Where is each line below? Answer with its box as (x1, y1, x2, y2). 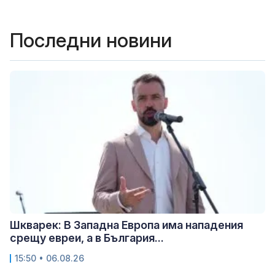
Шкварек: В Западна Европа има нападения (10, 218, 243, 231)
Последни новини (10, 28, 172, 52)
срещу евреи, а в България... (10, 231, 164, 244)
